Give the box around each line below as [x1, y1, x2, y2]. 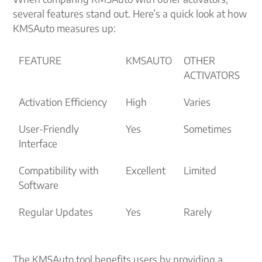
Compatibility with [19, 164, 99, 177]
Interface [19, 137, 58, 150]
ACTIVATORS [184, 68, 240, 81]
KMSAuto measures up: [13, 22, 116, 35]
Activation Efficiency [19, 95, 108, 108]
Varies [184, 95, 211, 108]
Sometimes [184, 122, 232, 135]
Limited [184, 164, 217, 177]
